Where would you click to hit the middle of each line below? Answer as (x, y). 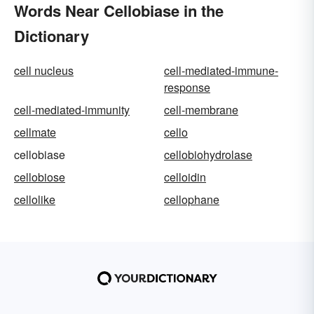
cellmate (35, 132)
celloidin (185, 177)
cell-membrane (201, 110)
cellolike (35, 200)
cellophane (192, 200)
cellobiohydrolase (208, 155)
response (187, 88)
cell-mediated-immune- (221, 71)
